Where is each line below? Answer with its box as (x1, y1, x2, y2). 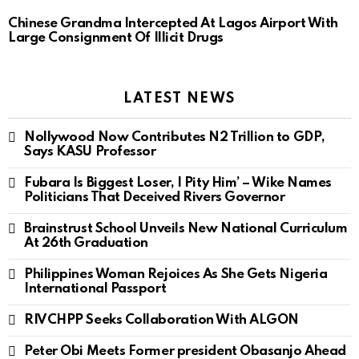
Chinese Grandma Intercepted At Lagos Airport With (8, 17, 338, 31)
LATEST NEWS (123, 91, 236, 107)
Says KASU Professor (24, 145, 156, 159)
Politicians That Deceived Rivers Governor (24, 191, 285, 205)
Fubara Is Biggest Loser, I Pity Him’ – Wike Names (24, 176, 332, 191)
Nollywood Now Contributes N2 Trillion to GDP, (24, 131, 325, 145)
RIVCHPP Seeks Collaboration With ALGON (24, 313, 299, 328)
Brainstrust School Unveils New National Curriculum (24, 222, 348, 236)
